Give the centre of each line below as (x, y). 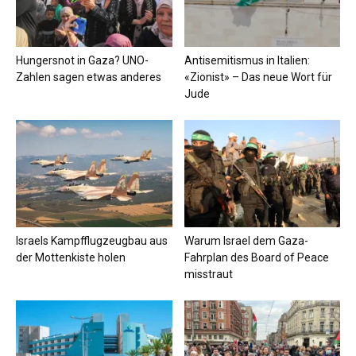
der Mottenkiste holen (71, 258)
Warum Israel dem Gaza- (246, 241)
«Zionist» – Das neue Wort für (258, 77)
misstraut (208, 275)
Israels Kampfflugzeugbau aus (92, 241)
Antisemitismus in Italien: (247, 60)
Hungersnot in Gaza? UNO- (82, 60)
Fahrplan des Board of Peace (256, 258)
